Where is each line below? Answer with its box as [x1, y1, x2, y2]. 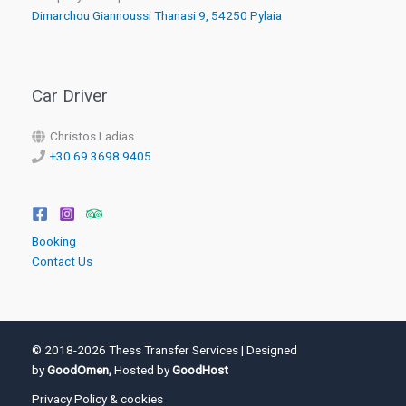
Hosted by [111, 362, 172, 378]
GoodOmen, [47, 362, 111, 378]
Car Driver [32, 85, 108, 107]
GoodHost [172, 362, 228, 378]
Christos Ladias [50, 129, 134, 144]
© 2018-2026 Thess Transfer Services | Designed [32, 343, 297, 358]
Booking [32, 234, 76, 249]
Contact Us [32, 254, 92, 269]
